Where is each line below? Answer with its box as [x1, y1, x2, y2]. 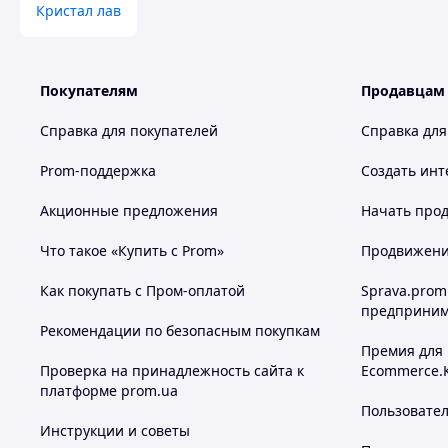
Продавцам [361, 81, 445, 100]
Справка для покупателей [40, 121, 218, 140]
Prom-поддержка [40, 161, 156, 180]
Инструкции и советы [40, 421, 190, 440]
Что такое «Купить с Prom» [40, 241, 224, 260]
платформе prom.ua [40, 381, 178, 400]
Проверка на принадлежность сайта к [40, 361, 304, 380]
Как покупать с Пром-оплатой [40, 281, 245, 300]
